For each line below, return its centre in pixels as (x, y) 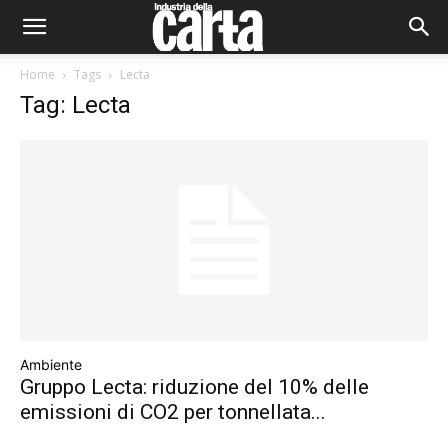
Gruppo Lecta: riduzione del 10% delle (194, 387)
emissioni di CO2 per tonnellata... (173, 412)
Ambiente (51, 365)
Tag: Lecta (75, 105)
